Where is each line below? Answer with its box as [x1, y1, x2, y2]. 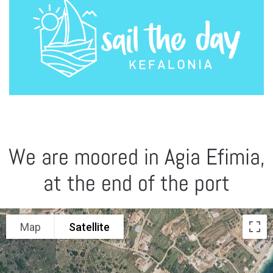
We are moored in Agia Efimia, [8, 143, 265, 172]
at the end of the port [43, 169, 230, 198]
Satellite [69, 220, 110, 233]
